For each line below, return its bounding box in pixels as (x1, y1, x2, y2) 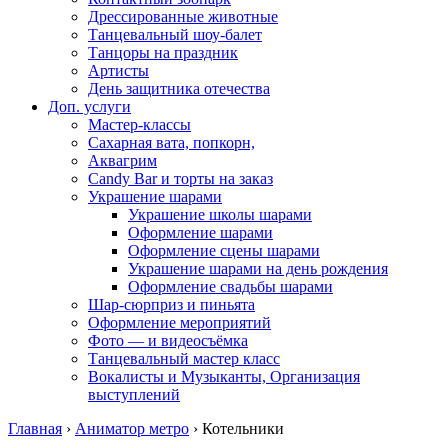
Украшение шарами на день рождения (128, 260, 388, 277)
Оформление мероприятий (88, 314, 271, 331)
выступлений (88, 386, 180, 403)
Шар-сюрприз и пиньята (88, 296, 255, 313)
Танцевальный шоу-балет (88, 26, 262, 43)
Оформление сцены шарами (128, 242, 320, 259)
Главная (8, 420, 62, 437)
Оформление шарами (128, 224, 273, 241)
